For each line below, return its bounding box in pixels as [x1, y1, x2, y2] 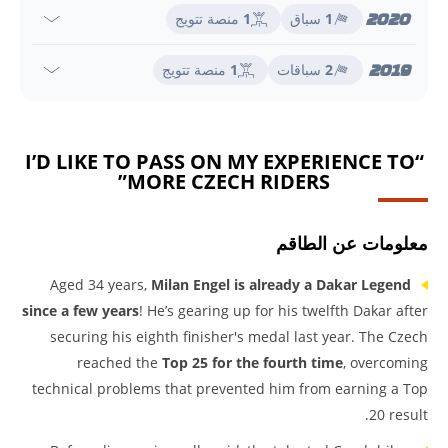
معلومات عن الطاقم [276, 231, 428, 255]
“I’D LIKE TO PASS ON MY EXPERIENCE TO [24, 148, 415, 175]
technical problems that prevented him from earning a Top [32, 379, 428, 398]
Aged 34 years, [50, 275, 151, 294]
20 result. [369, 405, 428, 424]
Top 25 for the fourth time [158, 353, 343, 372]
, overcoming [343, 353, 428, 372]
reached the [77, 353, 158, 372]
